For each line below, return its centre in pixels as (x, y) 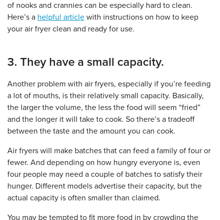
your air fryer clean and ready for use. (72, 29)
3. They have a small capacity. (86, 62)
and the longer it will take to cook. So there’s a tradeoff (101, 120)
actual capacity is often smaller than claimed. (85, 198)
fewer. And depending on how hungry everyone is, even (104, 163)
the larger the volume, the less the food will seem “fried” (104, 108)
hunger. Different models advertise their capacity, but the (105, 186)
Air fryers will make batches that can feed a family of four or (109, 151)
